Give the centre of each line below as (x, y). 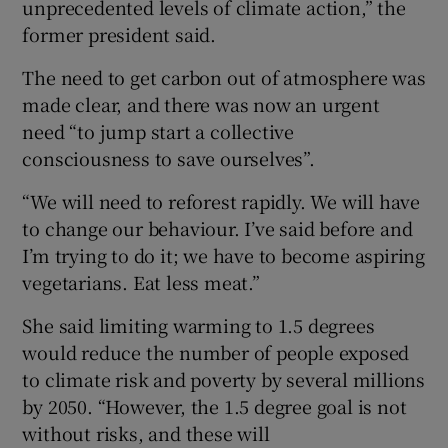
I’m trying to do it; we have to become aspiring (224, 254)
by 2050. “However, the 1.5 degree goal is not (214, 405)
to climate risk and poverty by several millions (224, 378)
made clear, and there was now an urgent (201, 103)
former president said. (119, 33)
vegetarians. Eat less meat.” (141, 281)
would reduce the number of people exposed (216, 351)
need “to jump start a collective (158, 130)
